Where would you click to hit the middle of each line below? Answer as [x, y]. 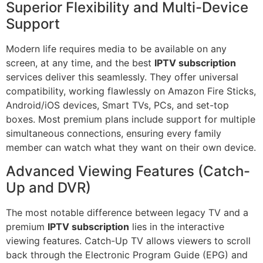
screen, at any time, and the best [80, 63]
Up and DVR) [48, 187]
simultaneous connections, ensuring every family [114, 134]
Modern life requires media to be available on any [116, 49]
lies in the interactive [177, 226]
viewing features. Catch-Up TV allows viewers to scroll [128, 240]
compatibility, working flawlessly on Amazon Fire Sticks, [131, 91]
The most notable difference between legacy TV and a [127, 212]
